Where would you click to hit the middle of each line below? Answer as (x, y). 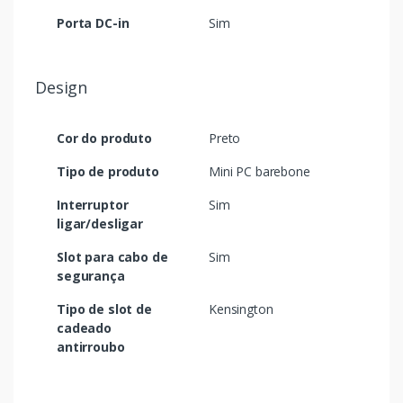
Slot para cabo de (112, 257)
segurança (91, 276)
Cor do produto (104, 139)
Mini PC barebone (260, 172)
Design (62, 88)
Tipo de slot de (104, 309)
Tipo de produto (108, 172)
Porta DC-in (93, 23)
